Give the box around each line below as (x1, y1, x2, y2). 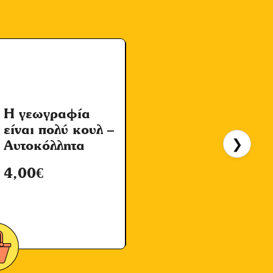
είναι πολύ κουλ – (3, 121, 114, 137)
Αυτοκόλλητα (3, 136, 85, 153)
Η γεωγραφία (3, 105, 90, 121)
